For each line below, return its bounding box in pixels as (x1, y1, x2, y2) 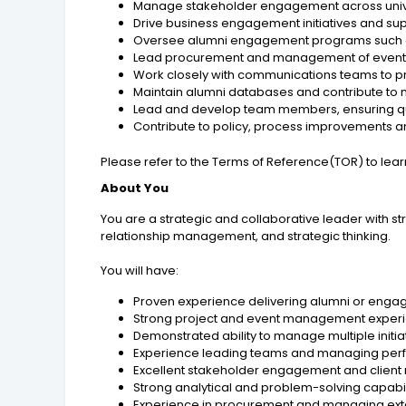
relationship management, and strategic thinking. (101, 227, 391, 245)
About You (101, 179, 169, 197)
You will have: (101, 261, 179, 279)
